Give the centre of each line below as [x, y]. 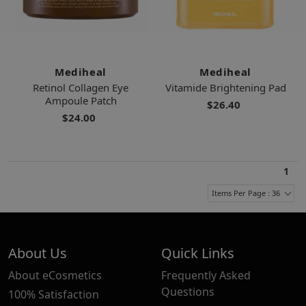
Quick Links [198, 253]
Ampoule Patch [81, 101]
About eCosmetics [55, 276]
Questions [188, 292]
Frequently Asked [206, 276]
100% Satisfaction [54, 295]
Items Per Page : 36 [246, 193]
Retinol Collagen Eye [81, 88]
